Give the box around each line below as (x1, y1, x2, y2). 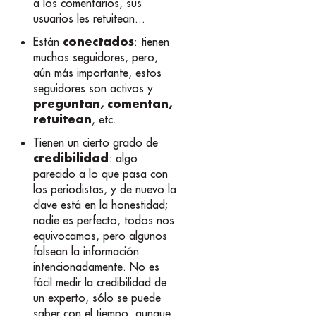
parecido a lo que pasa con (33, 166, 169, 181)
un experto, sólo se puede (33, 291, 162, 305)
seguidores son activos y (33, 80, 154, 95)
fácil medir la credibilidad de (33, 275, 167, 290)
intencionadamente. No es (33, 260, 160, 274)
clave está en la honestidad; (33, 197, 169, 212)
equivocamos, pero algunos (33, 229, 168, 243)
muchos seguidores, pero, (33, 49, 159, 64)
